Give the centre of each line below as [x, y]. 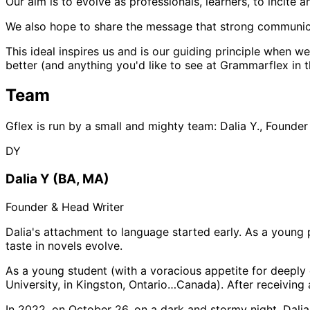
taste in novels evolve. [64, 245]
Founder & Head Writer [65, 207]
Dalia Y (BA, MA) [57, 179]
